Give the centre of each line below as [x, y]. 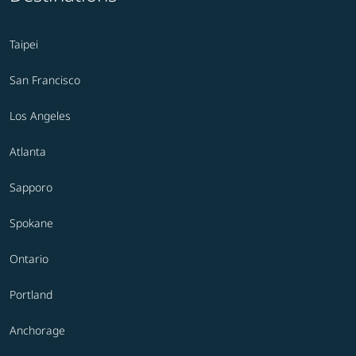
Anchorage [37, 331]
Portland [31, 295]
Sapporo [31, 188]
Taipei [24, 44]
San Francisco [45, 80]
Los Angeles [40, 116]
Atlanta [28, 152]
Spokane [31, 223]
